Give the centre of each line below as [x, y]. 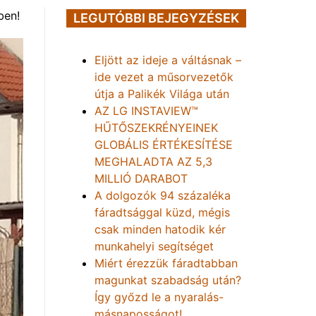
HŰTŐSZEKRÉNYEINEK [156, 128]
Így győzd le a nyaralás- [159, 297]
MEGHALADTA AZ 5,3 [153, 162]
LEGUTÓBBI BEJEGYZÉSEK [156, 18]
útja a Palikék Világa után [162, 94]
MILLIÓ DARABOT [141, 178]
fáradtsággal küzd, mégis [162, 212]
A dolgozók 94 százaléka [163, 195]
